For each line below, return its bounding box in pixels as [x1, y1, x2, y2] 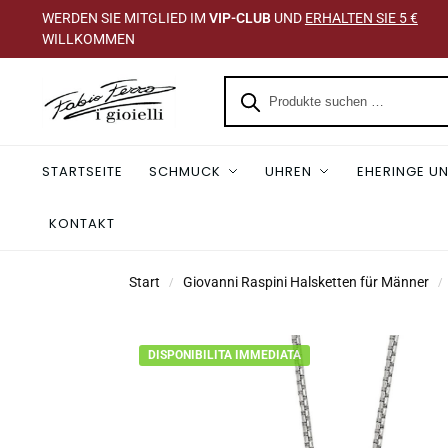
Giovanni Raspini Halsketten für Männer [182, 274, 429, 290]
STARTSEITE [41, 162, 123, 181]
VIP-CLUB [208, 10, 271, 26]
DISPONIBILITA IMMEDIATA [147, 348, 301, 362]
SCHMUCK [149, 162, 222, 181]
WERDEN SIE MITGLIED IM [41, 10, 209, 26]
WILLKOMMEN [41, 31, 135, 47]
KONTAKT [49, 214, 116, 233]
